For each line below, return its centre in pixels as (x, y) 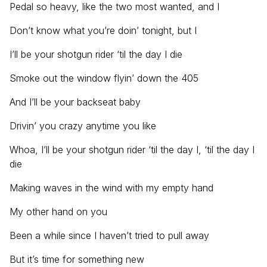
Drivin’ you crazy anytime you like (83, 126)
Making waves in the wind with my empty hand (111, 188)
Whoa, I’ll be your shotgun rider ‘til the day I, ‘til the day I (132, 150)
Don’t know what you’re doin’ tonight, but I (103, 30)
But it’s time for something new (77, 259)
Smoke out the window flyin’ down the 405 (104, 78)
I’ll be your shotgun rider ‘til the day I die (96, 54)
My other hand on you (58, 212)
